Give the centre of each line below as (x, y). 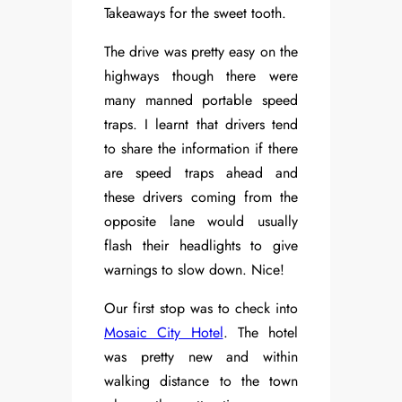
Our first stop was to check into (201, 309)
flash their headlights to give (201, 246)
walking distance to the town (201, 381)
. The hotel (260, 333)
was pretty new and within (201, 357)
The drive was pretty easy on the (201, 52)
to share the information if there (201, 149)
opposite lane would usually (201, 222)
